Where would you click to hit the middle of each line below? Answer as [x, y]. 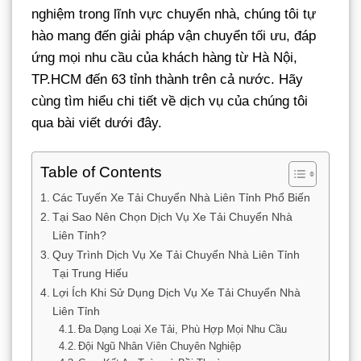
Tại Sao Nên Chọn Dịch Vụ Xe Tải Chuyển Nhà [172, 216]
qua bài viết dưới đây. [97, 122]
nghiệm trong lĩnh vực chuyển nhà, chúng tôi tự [174, 14]
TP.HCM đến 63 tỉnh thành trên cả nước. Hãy [167, 79]
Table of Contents [101, 172]
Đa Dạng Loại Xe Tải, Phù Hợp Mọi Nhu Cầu [183, 329]
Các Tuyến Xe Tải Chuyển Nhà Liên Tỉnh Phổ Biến [181, 197]
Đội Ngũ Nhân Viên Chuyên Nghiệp [160, 346]
